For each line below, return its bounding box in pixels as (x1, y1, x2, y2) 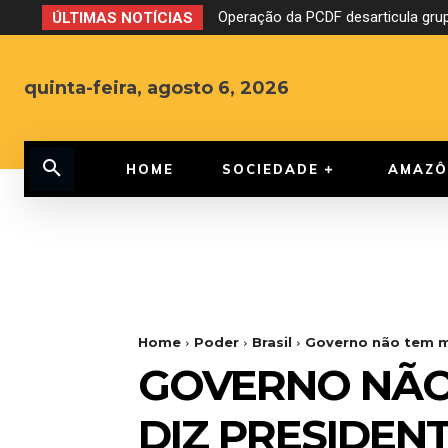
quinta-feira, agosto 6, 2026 (24, 77, 289, 100)
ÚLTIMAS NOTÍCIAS (52, 9, 193, 27)
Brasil (252, 334, 292, 351)
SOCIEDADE (222, 161, 319, 178)
